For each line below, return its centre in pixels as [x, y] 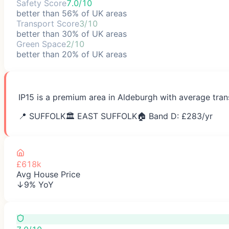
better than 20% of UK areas [72, 54]
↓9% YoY [35, 184]
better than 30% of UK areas [72, 33]
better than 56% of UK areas [72, 13]
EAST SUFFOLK [107, 116]
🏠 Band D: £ [162, 116]
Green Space [41, 44]
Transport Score [48, 23]
